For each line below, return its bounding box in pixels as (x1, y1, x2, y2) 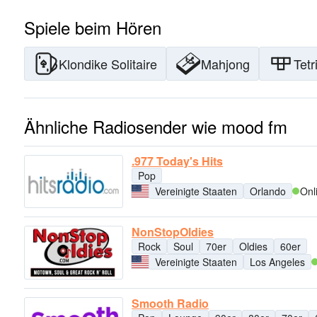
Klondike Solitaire (59, 54, 157, 73)
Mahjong (201, 54, 250, 73)
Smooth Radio (132, 294, 209, 311)
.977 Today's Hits (132, 153, 223, 169)
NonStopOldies (132, 224, 214, 241)
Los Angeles (250, 255, 305, 270)
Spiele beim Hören (24, 15, 161, 40)
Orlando (250, 184, 286, 198)
